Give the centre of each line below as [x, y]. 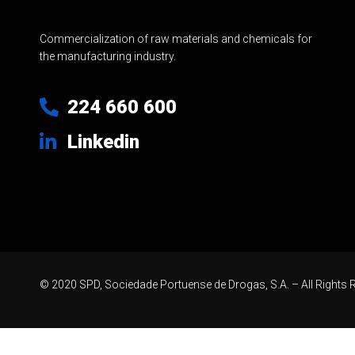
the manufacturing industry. [108, 57]
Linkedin [104, 142]
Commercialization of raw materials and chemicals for [176, 39]
